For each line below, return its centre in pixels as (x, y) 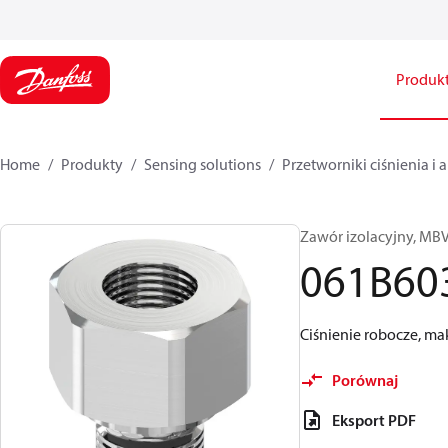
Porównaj (365, 380)
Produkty (92, 164)
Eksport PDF (374, 420)
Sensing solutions (202, 164)
